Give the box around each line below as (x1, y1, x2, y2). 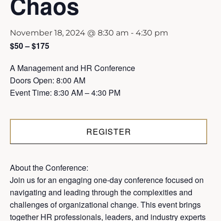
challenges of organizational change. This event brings (10, 199, 201, 211)
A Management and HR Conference (10, 62, 135, 74)
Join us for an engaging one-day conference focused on (10, 174, 204, 186)
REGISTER (86, 126, 131, 138)
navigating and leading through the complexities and (10, 186, 192, 198)
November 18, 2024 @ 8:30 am (10, 28, 129, 38)
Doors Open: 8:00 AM (10, 74, 85, 86)
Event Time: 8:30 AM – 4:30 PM (10, 87, 120, 99)
